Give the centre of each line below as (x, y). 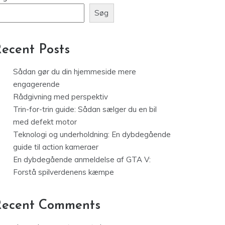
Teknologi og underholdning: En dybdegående (92, 213)
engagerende (36, 163)
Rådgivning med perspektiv (61, 175)
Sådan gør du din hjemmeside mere (75, 150)
